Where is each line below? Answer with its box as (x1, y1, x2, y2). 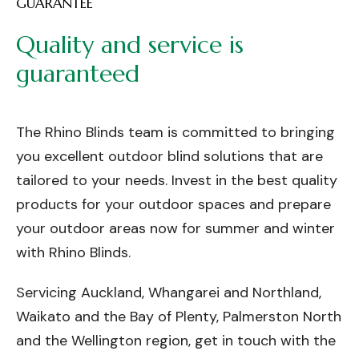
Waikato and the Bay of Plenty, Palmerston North (16, 306, 341, 326)
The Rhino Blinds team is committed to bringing (16, 122, 335, 142)
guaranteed (16, 58, 139, 88)
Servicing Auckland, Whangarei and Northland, (16, 282, 321, 302)
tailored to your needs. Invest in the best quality (16, 170, 337, 190)
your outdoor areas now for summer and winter (16, 218, 335, 238)
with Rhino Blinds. (16, 242, 131, 262)
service (148, 29, 222, 59)
